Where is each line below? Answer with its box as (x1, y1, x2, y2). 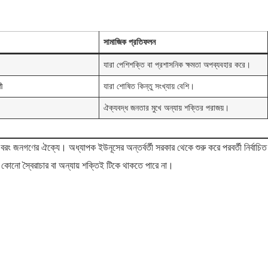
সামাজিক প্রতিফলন (103, 37, 156, 47)
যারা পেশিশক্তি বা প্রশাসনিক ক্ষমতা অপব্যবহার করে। (103, 60, 251, 69)
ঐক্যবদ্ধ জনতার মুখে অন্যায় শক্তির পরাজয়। (103, 103, 230, 112)
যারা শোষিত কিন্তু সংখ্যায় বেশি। (103, 81, 195, 91)
